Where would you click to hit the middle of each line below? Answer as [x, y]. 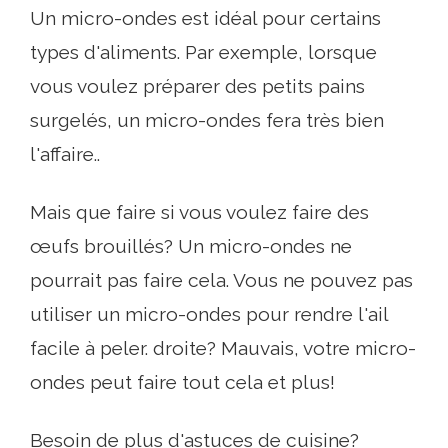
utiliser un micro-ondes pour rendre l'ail [209, 313]
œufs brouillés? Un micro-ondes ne [191, 245]
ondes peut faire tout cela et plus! [182, 381]
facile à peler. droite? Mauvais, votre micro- [223, 347]
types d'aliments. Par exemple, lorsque [203, 51]
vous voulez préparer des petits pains [197, 85]
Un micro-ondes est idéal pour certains [205, 17]
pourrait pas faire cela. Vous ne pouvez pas [221, 279]
